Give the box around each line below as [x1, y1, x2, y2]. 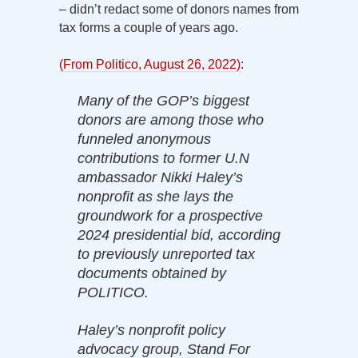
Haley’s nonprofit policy [78, 321, 225, 338]
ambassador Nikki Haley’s [78, 169, 243, 185]
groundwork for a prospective [78, 207, 263, 224]
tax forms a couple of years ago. [59, 20, 238, 34]
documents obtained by [78, 265, 226, 281]
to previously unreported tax [78, 245, 255, 262]
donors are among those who [78, 111, 264, 128]
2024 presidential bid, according [78, 226, 280, 243]
